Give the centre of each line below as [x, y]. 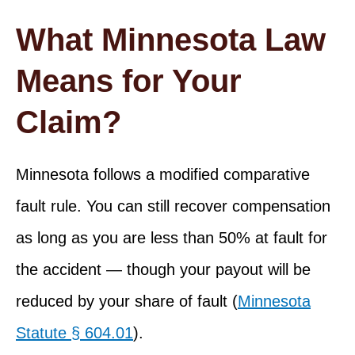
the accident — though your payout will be [163, 269]
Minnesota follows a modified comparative [163, 174]
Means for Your [129, 80]
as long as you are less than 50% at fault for [172, 237]
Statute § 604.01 [74, 332]
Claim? [69, 122]
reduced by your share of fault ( [127, 301]
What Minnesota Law [171, 39]
